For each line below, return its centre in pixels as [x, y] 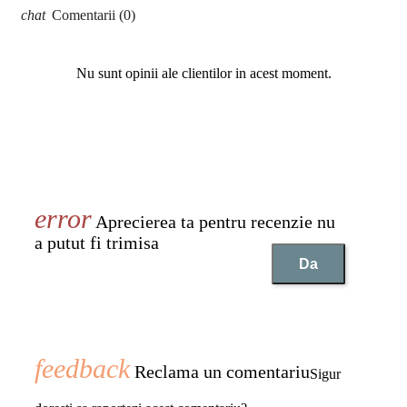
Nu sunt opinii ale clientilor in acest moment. [203, 74]
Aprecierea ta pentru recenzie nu [213, 222]
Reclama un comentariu [220, 372]
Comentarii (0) [92, 15]
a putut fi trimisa [97, 243]
